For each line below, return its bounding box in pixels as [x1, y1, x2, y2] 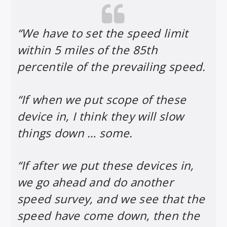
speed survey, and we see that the [17, 191, 205, 207]
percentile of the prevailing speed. [17, 59, 206, 75]
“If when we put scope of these [17, 91, 186, 107]
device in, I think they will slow [17, 108, 184, 124]
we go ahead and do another [17, 174, 173, 190]
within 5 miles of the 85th [17, 42, 158, 58]
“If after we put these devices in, [17, 158, 194, 173]
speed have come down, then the [17, 208, 200, 223]
